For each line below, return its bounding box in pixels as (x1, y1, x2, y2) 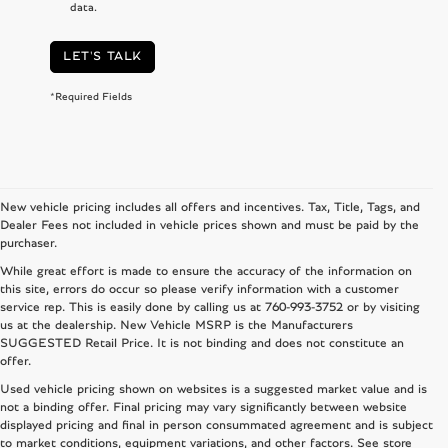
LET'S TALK (63, 50, 142, 63)
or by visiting (343, 301, 420, 314)
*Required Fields (50, 91, 132, 102)
